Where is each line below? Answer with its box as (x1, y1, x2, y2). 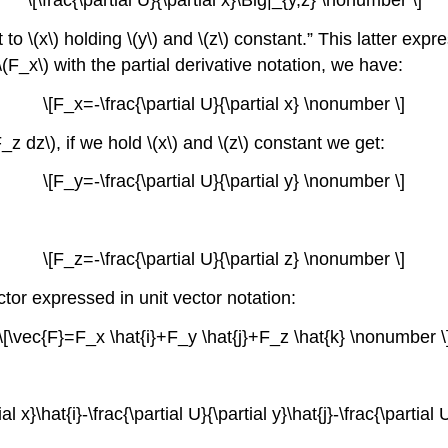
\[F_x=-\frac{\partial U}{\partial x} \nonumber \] (43, 93, 405, 114)
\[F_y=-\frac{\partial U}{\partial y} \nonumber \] (43, 171, 405, 192)
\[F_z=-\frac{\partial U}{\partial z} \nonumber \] (43, 249, 405, 270)
